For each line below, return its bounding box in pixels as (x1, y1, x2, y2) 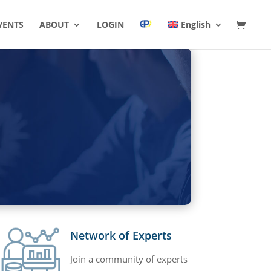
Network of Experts (70, 227, 172, 243)
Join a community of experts (70, 252, 188, 265)
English (181, 18, 211, 30)
